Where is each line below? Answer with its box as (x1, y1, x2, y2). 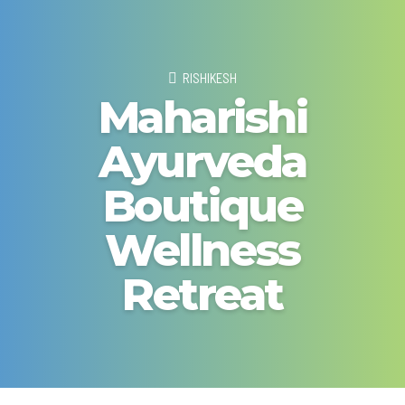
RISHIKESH (183, 69, 237, 86)
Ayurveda (99, 134, 306, 188)
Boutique (102, 178, 303, 232)
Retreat (122, 267, 283, 321)
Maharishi (98, 89, 307, 144)
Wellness (105, 222, 300, 277)
